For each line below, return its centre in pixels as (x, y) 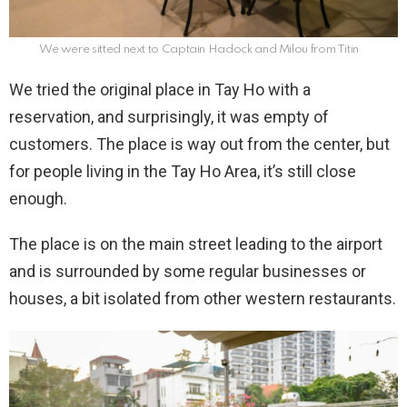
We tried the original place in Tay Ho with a (160, 90)
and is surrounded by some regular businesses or (188, 272)
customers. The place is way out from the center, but (199, 144)
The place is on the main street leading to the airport (196, 244)
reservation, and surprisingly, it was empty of (169, 117)
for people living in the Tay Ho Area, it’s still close (183, 172)
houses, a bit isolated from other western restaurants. (203, 299)
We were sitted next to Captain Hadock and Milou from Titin (199, 50)
